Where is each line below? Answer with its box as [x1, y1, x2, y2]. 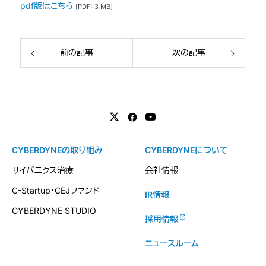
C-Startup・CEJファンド [12, 185, 100, 196]
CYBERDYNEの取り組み [12, 145, 103, 156]
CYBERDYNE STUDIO [12, 205, 96, 216]
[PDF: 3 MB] [75, 2, 113, 11]
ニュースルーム [145, 238, 199, 249]
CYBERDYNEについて [145, 145, 228, 156]
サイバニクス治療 [12, 165, 74, 176]
